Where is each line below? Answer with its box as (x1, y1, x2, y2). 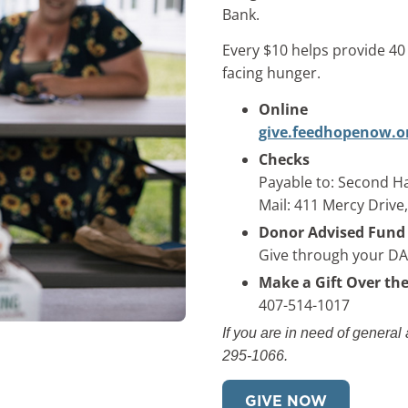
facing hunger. (222, 63, 321, 84)
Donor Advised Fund (259, 221, 405, 242)
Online (259, 98, 308, 119)
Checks (259, 148, 310, 169)
